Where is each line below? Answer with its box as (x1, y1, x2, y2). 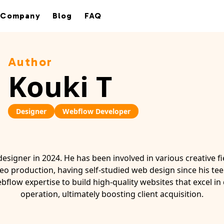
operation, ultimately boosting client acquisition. (20, 188, 203, 199)
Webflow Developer (62, 106, 130, 116)
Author (8, 54, 53, 69)
